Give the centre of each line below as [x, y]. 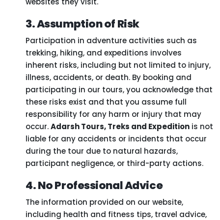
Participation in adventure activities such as [111, 40]
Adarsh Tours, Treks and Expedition [120, 126]
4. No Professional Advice [94, 185]
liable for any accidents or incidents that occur [116, 138]
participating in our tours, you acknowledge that [119, 89]
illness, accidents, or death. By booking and [109, 77]
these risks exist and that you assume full [106, 102]
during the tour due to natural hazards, [102, 151]
